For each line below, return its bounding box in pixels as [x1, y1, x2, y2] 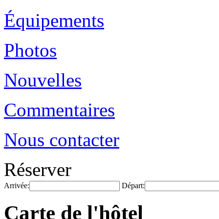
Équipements [4, 10, 104, 31]
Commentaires [4, 99, 115, 120]
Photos [4, 40, 57, 61]
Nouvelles [4, 69, 82, 90]
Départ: [122, 181, 145, 190]
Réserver [4, 159, 71, 180]
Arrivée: [4, 181, 29, 190]
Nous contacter [4, 129, 119, 150]
